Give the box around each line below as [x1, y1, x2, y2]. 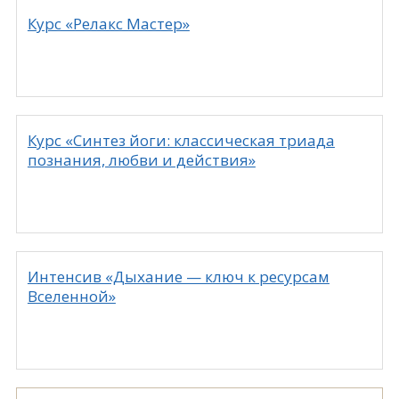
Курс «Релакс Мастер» [27, 13, 190, 35]
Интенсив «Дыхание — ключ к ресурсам [27, 266, 330, 288]
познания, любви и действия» [27, 150, 256, 171]
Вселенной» [27, 286, 116, 307]
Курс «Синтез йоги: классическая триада [27, 130, 335, 151]
